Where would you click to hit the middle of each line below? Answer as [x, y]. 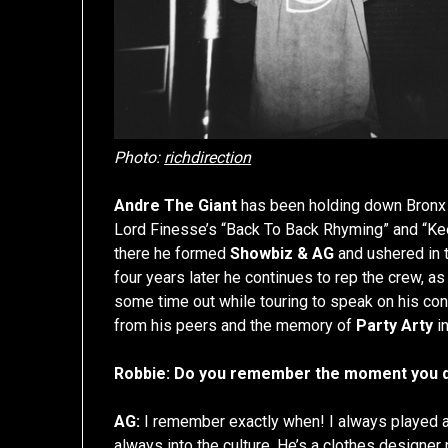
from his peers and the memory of [235, 326]
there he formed [172, 254]
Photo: [139, 158]
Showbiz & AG [282, 254]
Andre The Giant [176, 206]
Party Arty [395, 326]
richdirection [208, 158]
